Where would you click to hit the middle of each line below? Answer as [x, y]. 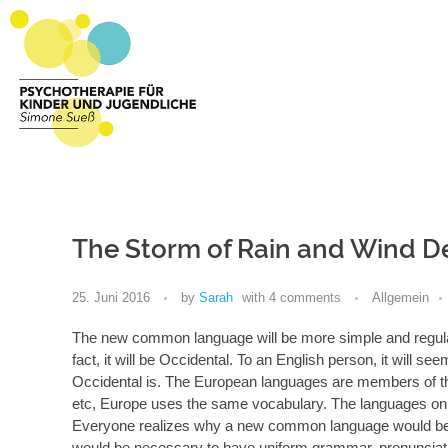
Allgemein [400, 297]
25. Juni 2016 [111, 297]
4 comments [305, 297]
